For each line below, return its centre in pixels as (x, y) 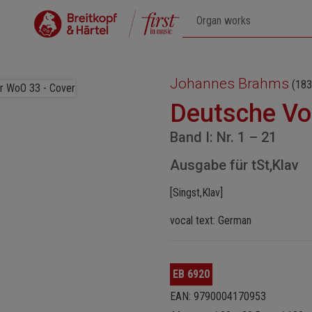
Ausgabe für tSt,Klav (234, 165)
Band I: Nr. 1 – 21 (223, 137)
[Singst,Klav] (196, 193)
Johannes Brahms (229, 84)
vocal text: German (211, 220)
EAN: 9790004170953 (218, 296)
